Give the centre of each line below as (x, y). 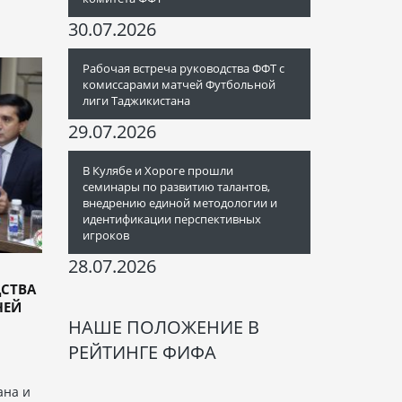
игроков (106, 235)
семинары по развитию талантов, (176, 187)
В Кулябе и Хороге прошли (158, 170)
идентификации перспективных (172, 219)
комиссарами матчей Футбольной (179, 84)
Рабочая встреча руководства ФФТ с (184, 68)
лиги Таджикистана (136, 100)
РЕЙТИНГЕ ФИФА (142, 352)
